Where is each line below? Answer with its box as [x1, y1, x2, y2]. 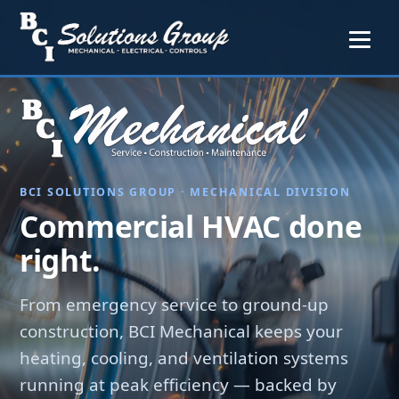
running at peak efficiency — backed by [20, 373, 337, 397]
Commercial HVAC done [20, 205, 362, 247]
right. [20, 239, 101, 281]
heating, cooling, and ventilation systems [20, 346, 348, 370]
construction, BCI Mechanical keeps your [20, 320, 343, 344]
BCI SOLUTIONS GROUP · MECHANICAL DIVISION [20, 184, 351, 199]
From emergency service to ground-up [20, 293, 329, 317]
